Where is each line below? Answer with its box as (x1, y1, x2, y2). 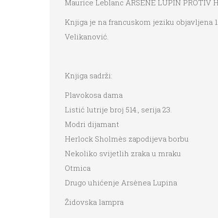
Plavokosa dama (65, 90, 123, 100)
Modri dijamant (65, 119, 119, 129)
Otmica (65, 163, 91, 173)
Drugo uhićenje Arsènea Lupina (65, 178, 177, 188)
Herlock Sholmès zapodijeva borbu (65, 134, 189, 144)
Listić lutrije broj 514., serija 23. (65, 105, 172, 115)
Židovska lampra (65, 197, 124, 207)
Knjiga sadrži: (65, 71, 112, 81)
